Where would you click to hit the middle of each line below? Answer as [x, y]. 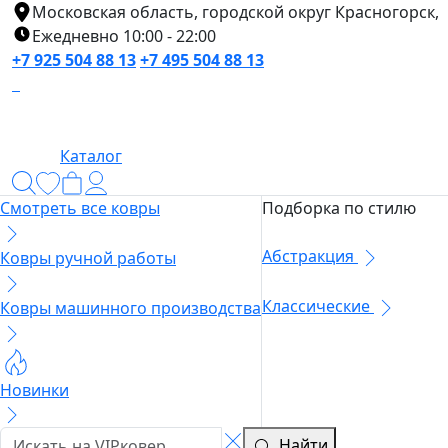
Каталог [91, 156]
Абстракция [310, 256]
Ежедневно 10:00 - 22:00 [124, 36]
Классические [318, 306]
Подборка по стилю [339, 208]
